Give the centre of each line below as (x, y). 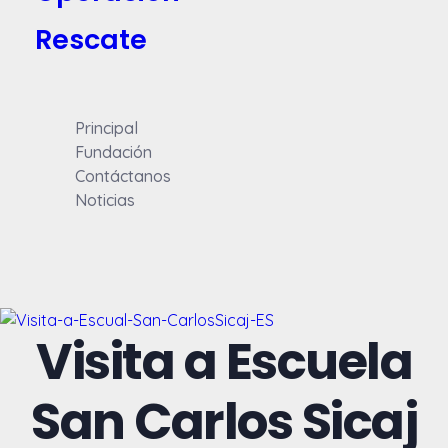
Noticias (105, 199)
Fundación (113, 151)
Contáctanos (123, 175)
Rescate (91, 39)
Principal (106, 127)
